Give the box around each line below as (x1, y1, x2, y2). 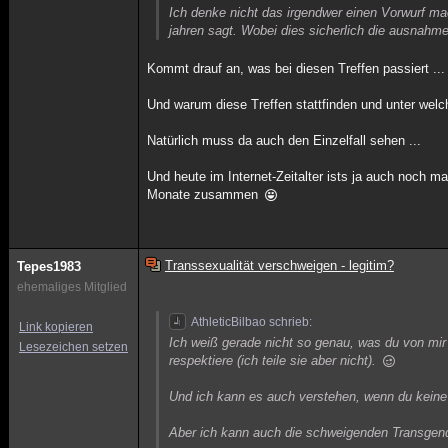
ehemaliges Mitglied (17, 280, 127, 294)
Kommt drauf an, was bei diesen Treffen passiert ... (147, 61, 446, 76)
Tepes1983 (17, 259, 81, 274)
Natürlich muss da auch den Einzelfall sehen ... (147, 133, 422, 148)
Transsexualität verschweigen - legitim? (164, 258, 394, 273)
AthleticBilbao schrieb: (191, 315, 313, 329)
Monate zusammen (147, 187, 263, 202)
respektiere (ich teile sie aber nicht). (169, 353, 381, 368)
